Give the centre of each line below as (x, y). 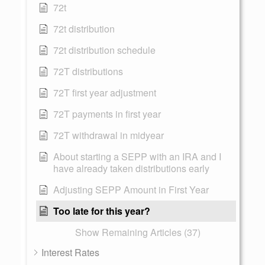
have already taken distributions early (131, 168)
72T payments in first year (107, 114)
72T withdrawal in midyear (109, 135)
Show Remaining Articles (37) (138, 232)
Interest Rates (70, 252)
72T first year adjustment (105, 93)
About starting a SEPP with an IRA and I (137, 156)
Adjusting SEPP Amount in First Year (131, 190)
